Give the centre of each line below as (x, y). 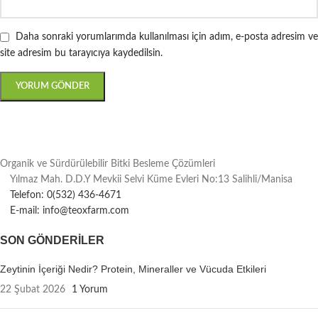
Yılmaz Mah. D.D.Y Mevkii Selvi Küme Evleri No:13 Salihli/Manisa (151, 179)
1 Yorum (90, 289)
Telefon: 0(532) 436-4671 (66, 195)
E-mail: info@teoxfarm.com (70, 210)
